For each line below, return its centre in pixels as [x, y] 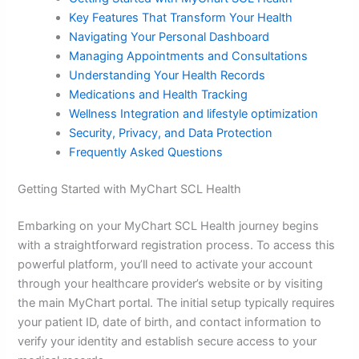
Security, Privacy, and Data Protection [171, 133]
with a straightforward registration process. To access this [177, 245]
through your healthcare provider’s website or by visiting [171, 283]
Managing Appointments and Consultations [189, 56]
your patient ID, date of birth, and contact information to [170, 322]
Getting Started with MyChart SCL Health [130, 190]
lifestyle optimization [263, 114]
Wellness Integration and [138, 114]
